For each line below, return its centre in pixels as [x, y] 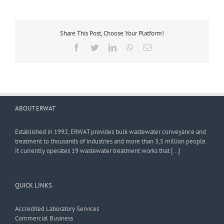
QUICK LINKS [33, 185]
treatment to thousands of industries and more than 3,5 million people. [111, 141]
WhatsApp [150, 47]
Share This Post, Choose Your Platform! [112, 33]
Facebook [95, 47]
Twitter [109, 47]
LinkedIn [130, 47]
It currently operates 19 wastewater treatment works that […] [97, 150]
